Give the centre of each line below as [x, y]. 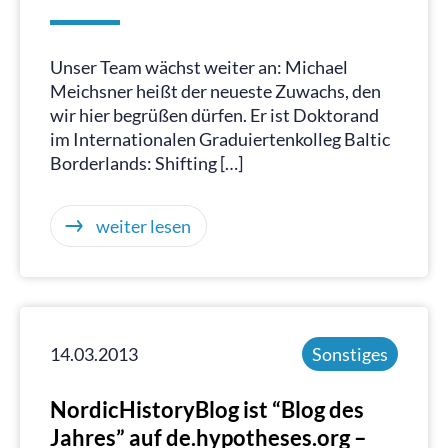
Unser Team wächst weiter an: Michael [199, 67]
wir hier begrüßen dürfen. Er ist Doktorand [214, 115]
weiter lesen [143, 226]
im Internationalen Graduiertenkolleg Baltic [220, 139]
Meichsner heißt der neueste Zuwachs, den [215, 91]
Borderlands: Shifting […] [146, 163]
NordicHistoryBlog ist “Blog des [207, 409]
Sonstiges [350, 354]
